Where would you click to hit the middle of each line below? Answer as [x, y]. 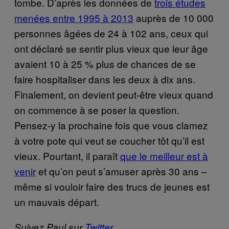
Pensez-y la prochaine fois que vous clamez [111, 125]
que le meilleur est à [164, 156]
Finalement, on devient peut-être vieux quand [114, 95]
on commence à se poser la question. [97, 110]
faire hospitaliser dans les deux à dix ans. [105, 79]
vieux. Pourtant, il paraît [67, 156]
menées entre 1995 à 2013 [74, 18]
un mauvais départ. [57, 202]
